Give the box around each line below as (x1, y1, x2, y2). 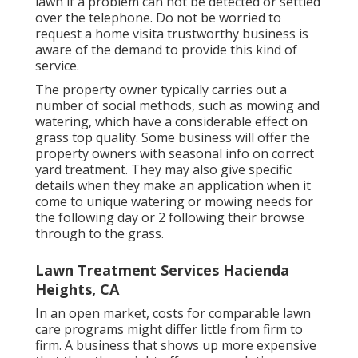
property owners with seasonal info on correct (35, 145, 314, 163)
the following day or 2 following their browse (35, 209, 304, 227)
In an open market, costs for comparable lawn (35, 304, 311, 323)
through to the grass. (35, 225, 164, 243)
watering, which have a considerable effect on (35, 113, 308, 131)
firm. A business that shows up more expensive (35, 336, 316, 355)
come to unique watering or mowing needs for (35, 193, 313, 211)
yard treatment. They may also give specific (35, 161, 292, 179)
